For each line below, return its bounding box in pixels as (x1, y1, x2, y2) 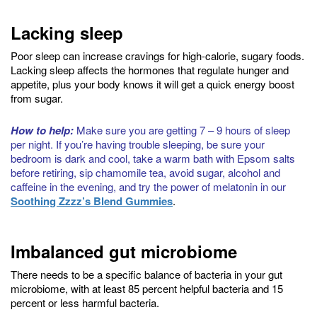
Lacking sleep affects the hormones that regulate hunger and (11, 62, 289, 77)
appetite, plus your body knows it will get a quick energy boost (11, 76, 294, 91)
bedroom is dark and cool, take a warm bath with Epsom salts (11, 150, 295, 166)
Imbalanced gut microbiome (11, 238, 237, 263)
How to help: (11, 122, 74, 138)
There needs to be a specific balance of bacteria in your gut (11, 266, 282, 282)
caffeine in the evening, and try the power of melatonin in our (11, 178, 286, 194)
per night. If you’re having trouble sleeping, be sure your (11, 136, 265, 151)
